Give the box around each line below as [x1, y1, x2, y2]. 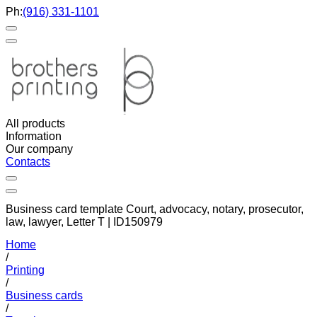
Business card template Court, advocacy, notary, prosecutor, [6, 203, 304, 216]
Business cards [6, 289, 83, 301]
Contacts [6, 156, 50, 168]
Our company [6, 143, 73, 155]
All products [6, 117, 65, 129]
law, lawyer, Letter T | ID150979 [6, 216, 163, 229]
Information [6, 130, 62, 142]
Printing [6, 263, 45, 276]
